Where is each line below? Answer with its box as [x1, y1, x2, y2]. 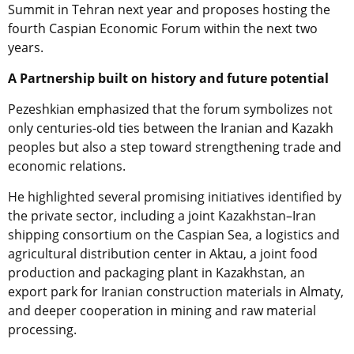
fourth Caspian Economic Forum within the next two [8, 20, 318, 38]
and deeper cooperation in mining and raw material [8, 302, 316, 320]
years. [8, 39, 43, 57]
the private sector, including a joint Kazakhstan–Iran [8, 207, 316, 225]
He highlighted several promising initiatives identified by [8, 188, 341, 206]
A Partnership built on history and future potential [8, 70, 329, 88]
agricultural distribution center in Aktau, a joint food [8, 245, 318, 263]
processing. [8, 321, 77, 339]
